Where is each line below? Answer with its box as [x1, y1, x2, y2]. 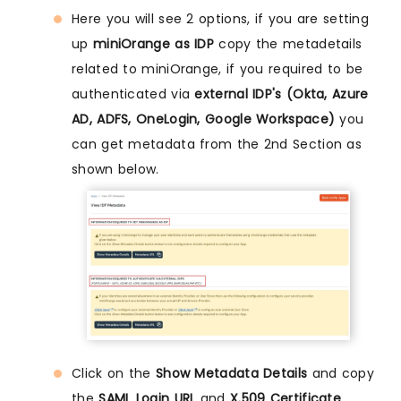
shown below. [72, 159, 159, 178]
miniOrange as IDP [92, 34, 215, 53]
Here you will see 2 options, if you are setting [72, 9, 370, 28]
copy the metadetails [214, 34, 363, 53]
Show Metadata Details [155, 364, 308, 383]
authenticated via [72, 84, 195, 103]
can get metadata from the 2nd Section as [72, 134, 362, 153]
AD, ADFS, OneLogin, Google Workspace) [72, 109, 336, 128]
